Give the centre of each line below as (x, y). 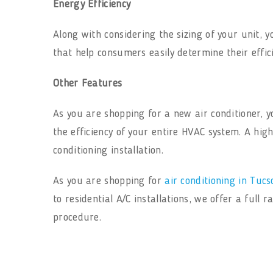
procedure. (77, 218)
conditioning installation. (108, 151)
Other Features (88, 83)
